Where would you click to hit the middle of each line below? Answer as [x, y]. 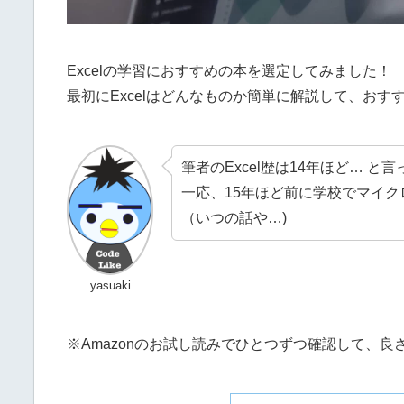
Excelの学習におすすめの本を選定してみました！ [229, 71]
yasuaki [110, 285]
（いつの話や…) [234, 218]
